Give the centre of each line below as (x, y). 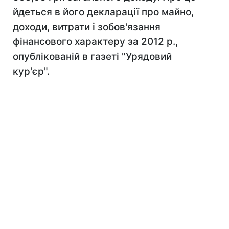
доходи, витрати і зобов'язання (87, 27)
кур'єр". (31, 71)
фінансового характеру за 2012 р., (95, 42)
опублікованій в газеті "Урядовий (92, 56)
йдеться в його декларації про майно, (103, 12)
